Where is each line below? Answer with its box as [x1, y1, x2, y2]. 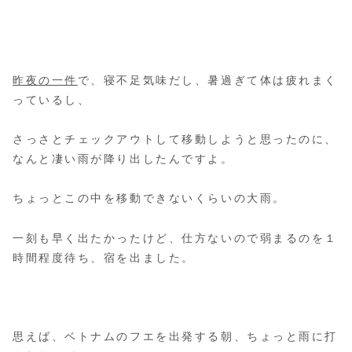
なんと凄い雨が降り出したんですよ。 [13, 152, 234, 166]
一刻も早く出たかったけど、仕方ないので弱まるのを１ [13, 231, 338, 244]
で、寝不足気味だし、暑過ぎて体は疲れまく [77, 74, 339, 87]
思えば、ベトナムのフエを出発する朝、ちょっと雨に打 [13, 329, 338, 343]
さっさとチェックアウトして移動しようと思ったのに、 [13, 133, 338, 146]
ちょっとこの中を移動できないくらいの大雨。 [13, 192, 286, 205]
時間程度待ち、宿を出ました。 [13, 251, 195, 264]
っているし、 [13, 93, 91, 107]
